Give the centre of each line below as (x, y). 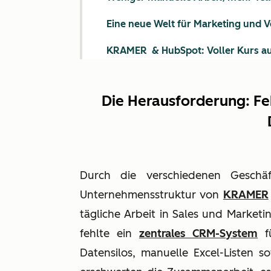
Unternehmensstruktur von (152, 195)
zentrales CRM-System (198, 233)
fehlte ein (109, 233)
